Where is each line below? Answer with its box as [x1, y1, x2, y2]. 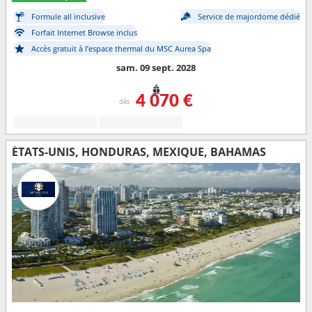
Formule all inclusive [31, 11, 105, 22]
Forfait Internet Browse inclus [31, 27, 137, 38]
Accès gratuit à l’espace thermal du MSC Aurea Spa [31, 43, 211, 54]
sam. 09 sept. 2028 [116, 61, 196, 74]
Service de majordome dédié [198, 11, 300, 22]
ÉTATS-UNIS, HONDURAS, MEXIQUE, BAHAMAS [12, 143, 266, 159]
